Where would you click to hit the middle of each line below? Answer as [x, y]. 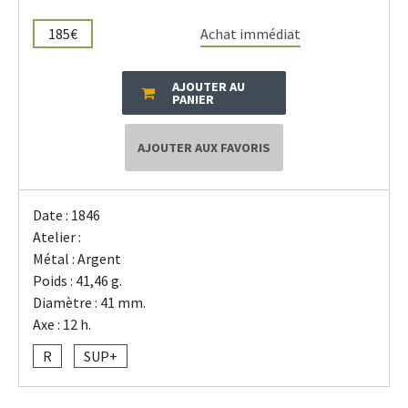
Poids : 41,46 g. [77, 280]
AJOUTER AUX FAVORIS [204, 147]
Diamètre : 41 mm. [89, 302]
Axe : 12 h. [62, 324]
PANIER [193, 99]
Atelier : [57, 236]
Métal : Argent [77, 258]
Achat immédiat [251, 33]
